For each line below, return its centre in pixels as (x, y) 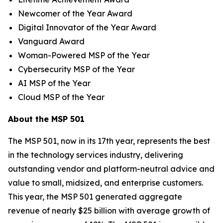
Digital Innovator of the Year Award (87, 27)
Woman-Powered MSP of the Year (84, 55)
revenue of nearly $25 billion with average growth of (109, 210)
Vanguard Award (51, 41)
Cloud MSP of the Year (61, 97)
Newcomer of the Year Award (75, 13)
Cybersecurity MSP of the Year (76, 69)
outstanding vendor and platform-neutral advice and (111, 168)
